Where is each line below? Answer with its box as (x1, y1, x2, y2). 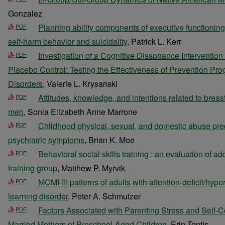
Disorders (8, 78, 43, 89)
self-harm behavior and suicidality (8, 36, 127, 47)
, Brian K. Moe (84, 134, 135, 146)
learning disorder (8, 190, 68, 202)
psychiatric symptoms (8, 134, 84, 146)
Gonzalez (8, 8, 42, 19)
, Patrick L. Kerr (127, 36, 181, 47)
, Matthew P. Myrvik (57, 162, 125, 174)
